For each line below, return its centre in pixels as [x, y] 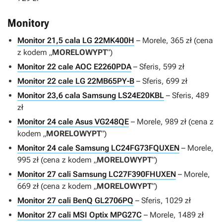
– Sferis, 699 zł [161, 81]
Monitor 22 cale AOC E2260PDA [74, 67]
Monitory [28, 23]
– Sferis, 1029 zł [162, 201]
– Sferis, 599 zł [158, 67]
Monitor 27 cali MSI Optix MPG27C [80, 215]
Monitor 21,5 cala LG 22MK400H [76, 41]
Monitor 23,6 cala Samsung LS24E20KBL [91, 96]
